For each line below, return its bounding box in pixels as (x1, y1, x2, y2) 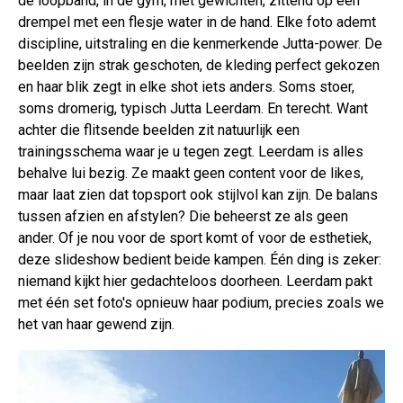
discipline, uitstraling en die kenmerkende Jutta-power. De (18, 35, 382, 53)
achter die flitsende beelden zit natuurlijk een (18, 121, 300, 139)
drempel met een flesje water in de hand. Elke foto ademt (18, 13, 376, 31)
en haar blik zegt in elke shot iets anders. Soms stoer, (18, 78, 354, 96)
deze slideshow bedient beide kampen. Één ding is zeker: (18, 251, 381, 269)
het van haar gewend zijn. (18, 316, 175, 334)
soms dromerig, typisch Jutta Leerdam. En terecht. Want (18, 100, 368, 118)
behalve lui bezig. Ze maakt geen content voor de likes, (18, 165, 363, 183)
